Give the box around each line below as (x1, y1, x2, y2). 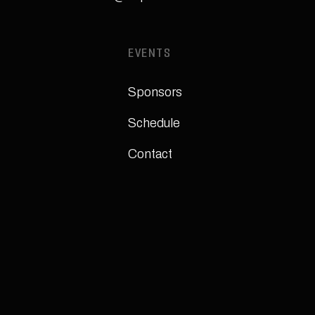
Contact (128, 147, 172, 161)
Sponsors (128, 85, 182, 99)
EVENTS (128, 49, 171, 60)
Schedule (128, 116, 180, 130)
